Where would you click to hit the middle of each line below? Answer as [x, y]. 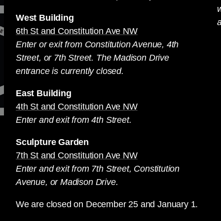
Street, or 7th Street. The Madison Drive [92, 58]
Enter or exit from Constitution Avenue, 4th [97, 44]
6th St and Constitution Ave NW [77, 31]
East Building [44, 93]
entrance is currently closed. [70, 71]
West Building [45, 18]
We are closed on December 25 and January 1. [107, 204]
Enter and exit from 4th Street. [74, 120]
